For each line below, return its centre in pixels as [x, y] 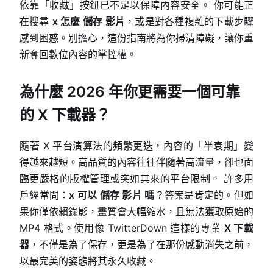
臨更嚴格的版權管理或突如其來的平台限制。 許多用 [136, 179]
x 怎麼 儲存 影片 [89, 21]
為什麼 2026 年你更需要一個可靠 [130, 92]
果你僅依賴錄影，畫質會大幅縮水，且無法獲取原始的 [136, 211]
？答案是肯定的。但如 [204, 195]
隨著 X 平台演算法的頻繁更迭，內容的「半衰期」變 [136, 146]
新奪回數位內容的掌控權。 [78, 54]
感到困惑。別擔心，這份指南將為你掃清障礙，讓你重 [136, 38]
